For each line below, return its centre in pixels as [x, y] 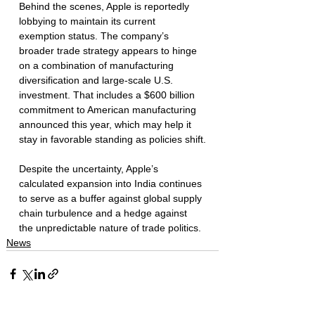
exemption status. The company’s [95, 36]
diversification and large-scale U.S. [97, 80]
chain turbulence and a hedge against [104, 213]
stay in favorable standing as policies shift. [112, 139]
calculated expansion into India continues [112, 183]
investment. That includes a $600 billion [108, 95]
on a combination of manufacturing [98, 65]
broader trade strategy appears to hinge [109, 50]
